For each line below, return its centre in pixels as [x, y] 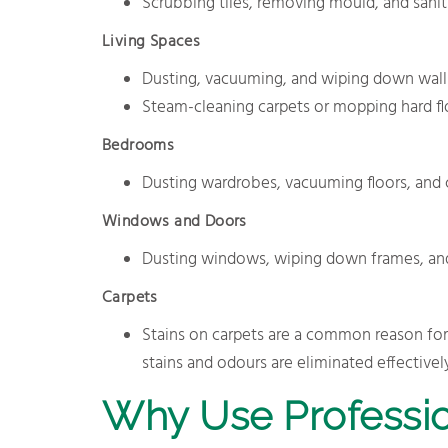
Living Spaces [151, 42]
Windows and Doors [174, 222]
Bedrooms [138, 146]
